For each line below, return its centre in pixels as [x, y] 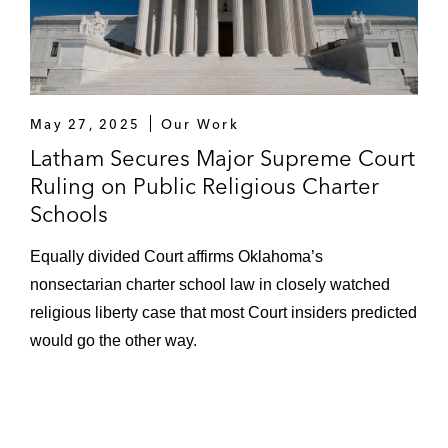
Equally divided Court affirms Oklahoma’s [176, 256]
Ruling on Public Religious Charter [204, 185]
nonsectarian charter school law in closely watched [210, 284]
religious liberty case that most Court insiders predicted [223, 312]
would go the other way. [113, 340]
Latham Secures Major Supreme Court [222, 157]
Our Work [200, 123]
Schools [69, 213]
